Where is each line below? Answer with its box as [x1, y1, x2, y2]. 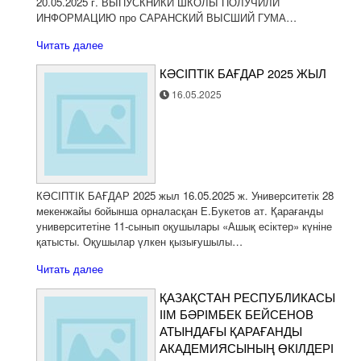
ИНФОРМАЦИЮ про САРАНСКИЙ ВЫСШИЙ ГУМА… [36, 10, 297, 25]
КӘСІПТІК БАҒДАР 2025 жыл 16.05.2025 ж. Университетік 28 [36, 188, 334, 203]
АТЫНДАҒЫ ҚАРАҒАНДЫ [160, 322, 302, 339]
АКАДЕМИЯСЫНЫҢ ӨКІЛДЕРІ [160, 339, 334, 356]
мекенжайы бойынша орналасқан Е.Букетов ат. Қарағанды [36, 203, 323, 218]
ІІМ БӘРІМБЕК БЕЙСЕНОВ [160, 305, 313, 322]
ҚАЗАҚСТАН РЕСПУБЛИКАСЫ [160, 288, 335, 305]
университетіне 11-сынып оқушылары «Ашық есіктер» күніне [36, 218, 332, 234]
